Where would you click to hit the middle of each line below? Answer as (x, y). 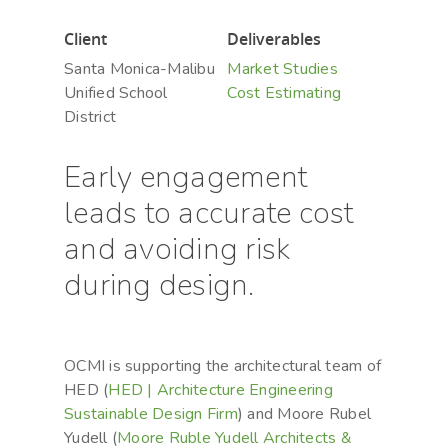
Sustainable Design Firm (151, 414)
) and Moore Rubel (304, 414)
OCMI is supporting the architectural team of (222, 366)
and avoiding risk (177, 250)
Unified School (116, 93)
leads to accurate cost (209, 214)
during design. (159, 286)
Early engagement (185, 178)
